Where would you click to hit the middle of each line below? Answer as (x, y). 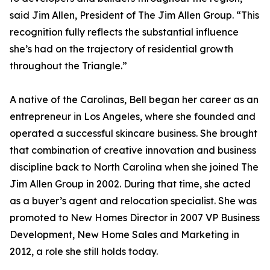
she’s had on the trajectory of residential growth (121, 49)
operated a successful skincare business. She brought (133, 133)
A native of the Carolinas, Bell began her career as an (134, 100)
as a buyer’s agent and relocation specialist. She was (133, 201)
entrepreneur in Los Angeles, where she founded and (133, 117)
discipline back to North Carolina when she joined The (134, 167)
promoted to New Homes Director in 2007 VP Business (135, 218)
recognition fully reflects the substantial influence (124, 32)
